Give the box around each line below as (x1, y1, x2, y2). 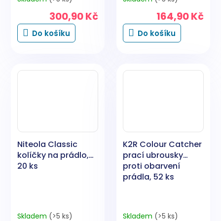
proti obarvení (123, 160, 180, 172)
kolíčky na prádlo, (17, 149, 89, 161)
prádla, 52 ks (123, 171, 174, 183)
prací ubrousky (123, 149, 183, 161)
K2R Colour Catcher (123, 138, 202, 150)
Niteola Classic (17, 138, 77, 150)
